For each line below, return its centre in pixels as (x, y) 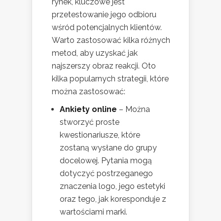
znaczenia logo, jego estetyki (112, 186)
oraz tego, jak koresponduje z (113, 199)
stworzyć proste (90, 122)
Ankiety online (88, 109)
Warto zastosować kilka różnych (111, 40)
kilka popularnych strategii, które (110, 78)
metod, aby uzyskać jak (95, 53)
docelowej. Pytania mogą (106, 160)
